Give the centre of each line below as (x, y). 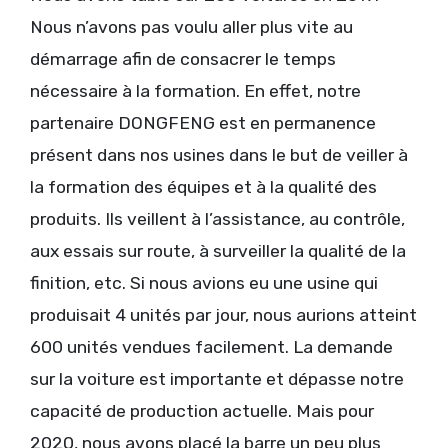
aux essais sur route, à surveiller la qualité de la (218, 251)
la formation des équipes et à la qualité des (203, 187)
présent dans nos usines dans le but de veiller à (219, 155)
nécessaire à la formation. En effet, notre (195, 91)
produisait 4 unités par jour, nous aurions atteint (223, 315)
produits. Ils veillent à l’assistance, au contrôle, (217, 219)
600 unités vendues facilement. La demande (211, 347)
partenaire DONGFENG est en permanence (203, 123)
